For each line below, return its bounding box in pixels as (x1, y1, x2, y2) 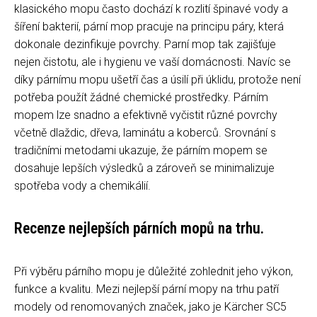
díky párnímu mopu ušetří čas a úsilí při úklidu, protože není (14, 72, 301, 86)
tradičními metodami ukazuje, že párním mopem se (14, 143, 267, 157)
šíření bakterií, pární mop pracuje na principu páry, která (14, 19, 284, 33)
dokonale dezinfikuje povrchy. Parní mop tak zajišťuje (14, 37, 276, 51)
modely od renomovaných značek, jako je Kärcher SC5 (14, 299, 287, 313)
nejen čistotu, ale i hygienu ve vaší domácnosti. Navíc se (14, 54, 291, 69)
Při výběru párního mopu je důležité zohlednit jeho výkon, (14, 264, 293, 278)
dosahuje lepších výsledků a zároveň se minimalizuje (14, 161, 275, 175)
